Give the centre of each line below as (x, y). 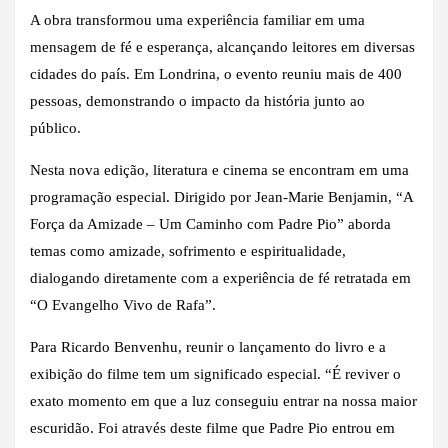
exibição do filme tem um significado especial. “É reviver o (215, 373)
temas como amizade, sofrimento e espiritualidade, (188, 250)
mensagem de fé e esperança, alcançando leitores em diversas (222, 46)
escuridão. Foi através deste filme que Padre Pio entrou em (212, 427)
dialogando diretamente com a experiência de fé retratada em (220, 277)
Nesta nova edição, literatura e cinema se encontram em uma (219, 169)
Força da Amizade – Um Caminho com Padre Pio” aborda (210, 223)
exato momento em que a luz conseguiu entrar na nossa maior (223, 400)
